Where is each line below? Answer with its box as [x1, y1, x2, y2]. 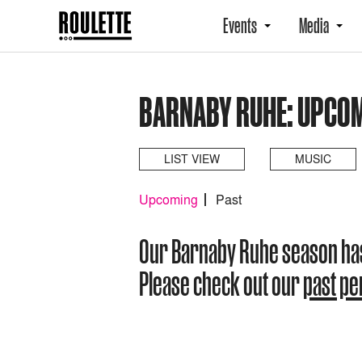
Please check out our [139, 267, 303, 301]
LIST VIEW [164, 151, 220, 166]
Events [223, 14, 257, 38]
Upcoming [139, 191, 198, 208]
